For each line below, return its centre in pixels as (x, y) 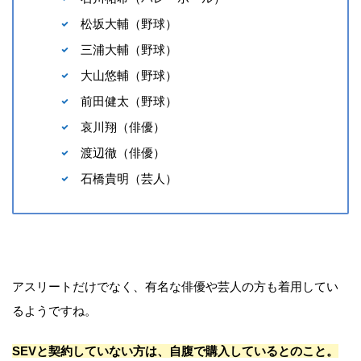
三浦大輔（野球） (129, 50)
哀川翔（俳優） (123, 127)
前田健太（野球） (129, 102)
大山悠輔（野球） (129, 76)
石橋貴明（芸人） (129, 179)
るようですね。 (54, 311)
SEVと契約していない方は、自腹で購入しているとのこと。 (175, 351)
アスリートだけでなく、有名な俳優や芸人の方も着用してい (175, 287)
